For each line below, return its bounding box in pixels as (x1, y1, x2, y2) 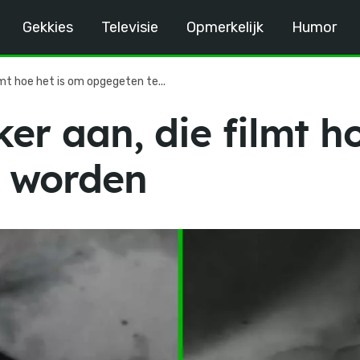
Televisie (101, 18, 159, 36)
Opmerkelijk (186, 18, 264, 36)
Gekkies (22, 18, 74, 36)
